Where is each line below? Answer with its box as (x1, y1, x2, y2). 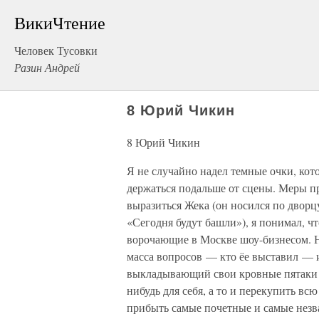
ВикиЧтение (14, 11, 105, 34)
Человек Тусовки (14, 43, 98, 58)
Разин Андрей (14, 60, 80, 75)
